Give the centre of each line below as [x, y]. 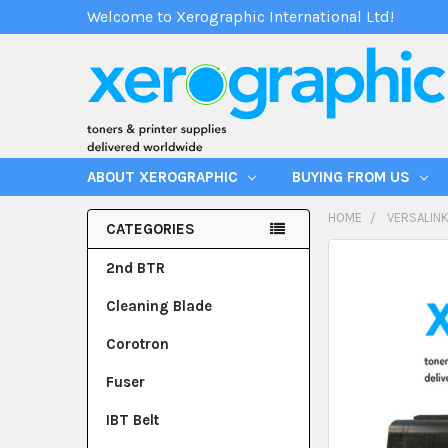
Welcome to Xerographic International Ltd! [240, 16]
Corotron [137, 344]
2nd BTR [135, 268]
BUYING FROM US [353, 177]
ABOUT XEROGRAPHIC [164, 177]
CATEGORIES [150, 229]
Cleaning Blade [159, 306]
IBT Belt [132, 420]
